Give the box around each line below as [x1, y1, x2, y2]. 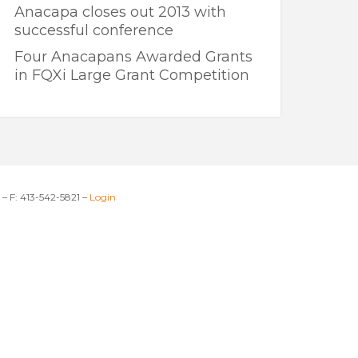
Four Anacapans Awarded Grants [14, 47, 253, 66]
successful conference [14, 21, 173, 39]
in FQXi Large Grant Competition [14, 66, 249, 84]
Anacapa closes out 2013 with [14, 2, 226, 21]
